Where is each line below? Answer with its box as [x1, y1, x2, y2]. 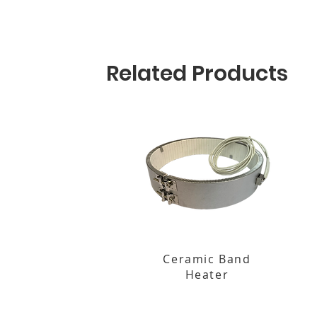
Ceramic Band [163, 251, 251, 267]
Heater [185, 267, 229, 282]
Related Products [106, 59, 288, 88]
